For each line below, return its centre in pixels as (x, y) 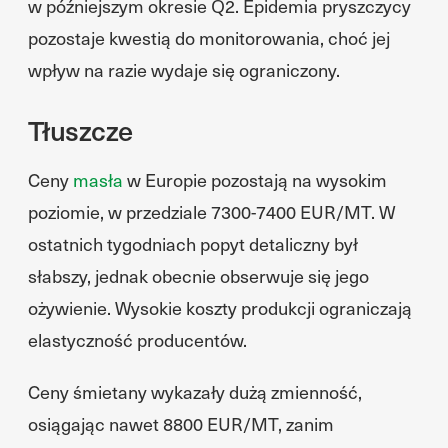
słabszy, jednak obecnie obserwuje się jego (198, 275)
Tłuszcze (80, 129)
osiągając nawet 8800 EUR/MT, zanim (181, 423)
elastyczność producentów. (137, 339)
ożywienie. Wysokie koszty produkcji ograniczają (220, 307)
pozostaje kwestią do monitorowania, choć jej (209, 37)
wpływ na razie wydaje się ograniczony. (184, 69)
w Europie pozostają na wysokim (255, 179)
